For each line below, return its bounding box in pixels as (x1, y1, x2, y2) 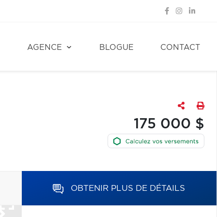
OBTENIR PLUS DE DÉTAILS (71, 184, 186, 192)
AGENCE (27, 44, 62, 51)
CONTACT (160, 44, 200, 51)
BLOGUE (99, 44, 134, 51)
